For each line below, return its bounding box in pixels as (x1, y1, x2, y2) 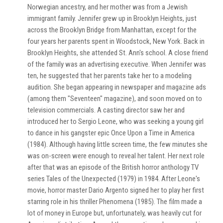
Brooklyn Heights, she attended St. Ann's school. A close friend (27, 48, 208, 57)
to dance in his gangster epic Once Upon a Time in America (27, 128, 195, 137)
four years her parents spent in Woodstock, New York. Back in (27, 36, 205, 46)
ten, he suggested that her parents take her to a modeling (27, 71, 192, 80)
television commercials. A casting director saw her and (27, 105, 185, 114)
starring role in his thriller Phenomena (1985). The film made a (27, 197, 202, 206)
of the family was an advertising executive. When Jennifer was (27, 59, 206, 69)
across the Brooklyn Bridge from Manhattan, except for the (27, 25, 197, 34)
